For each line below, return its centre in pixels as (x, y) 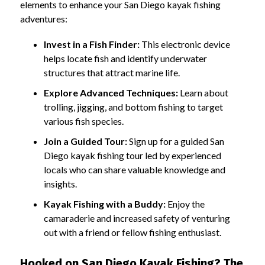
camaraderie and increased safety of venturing (137, 218)
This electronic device (185, 44)
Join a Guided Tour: (85, 141)
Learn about (203, 92)
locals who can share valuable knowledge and (134, 169)
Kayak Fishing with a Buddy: (104, 203)
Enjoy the (185, 203)
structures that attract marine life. (112, 72)
